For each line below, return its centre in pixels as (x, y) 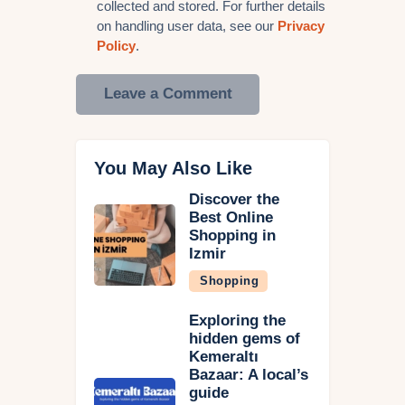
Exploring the (237, 320)
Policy (116, 45)
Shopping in (232, 235)
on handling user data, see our (187, 25)
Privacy (301, 25)
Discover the (234, 199)
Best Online (231, 217)
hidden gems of (245, 338)
